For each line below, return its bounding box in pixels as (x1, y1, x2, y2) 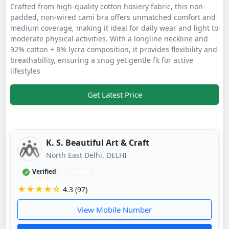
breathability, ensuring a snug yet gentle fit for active (10, 55, 193, 65)
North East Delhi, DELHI (45, 150, 127, 160)
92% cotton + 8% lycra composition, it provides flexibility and (10, 44, 217, 54)
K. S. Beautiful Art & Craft (45, 136, 149, 148)
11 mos (68, 167, 90, 176)
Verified (30, 167, 56, 176)
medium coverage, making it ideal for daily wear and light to (10, 22, 218, 33)
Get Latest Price (87, 89, 142, 100)
